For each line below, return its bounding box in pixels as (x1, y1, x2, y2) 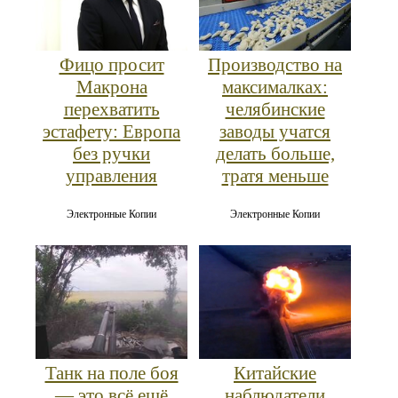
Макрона (76, 76, 147, 99)
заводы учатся (219, 121, 330, 143)
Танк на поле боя (44, 362, 179, 385)
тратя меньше (221, 165, 329, 187)
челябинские (225, 99, 325, 121)
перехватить (63, 99, 160, 121)
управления (66, 165, 157, 187)
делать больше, (215, 143, 335, 165)
